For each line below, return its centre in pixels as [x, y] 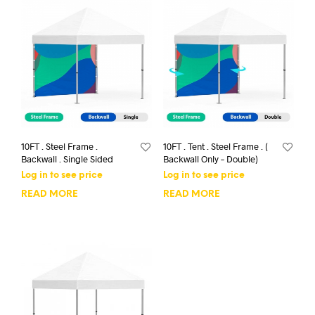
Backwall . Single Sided [67, 159]
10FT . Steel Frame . [59, 147]
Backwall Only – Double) [210, 159]
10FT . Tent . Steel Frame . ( [215, 147]
